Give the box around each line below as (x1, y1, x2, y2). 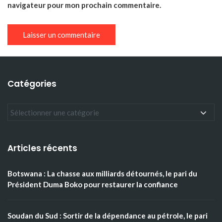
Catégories (7, 78, 56, 90)
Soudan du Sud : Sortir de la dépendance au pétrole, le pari (7, 211, 208, 220)
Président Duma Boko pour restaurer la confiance (7, 180, 178, 189)
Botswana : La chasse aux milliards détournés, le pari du (7, 169, 197, 178)
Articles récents (7, 142, 77, 154)
